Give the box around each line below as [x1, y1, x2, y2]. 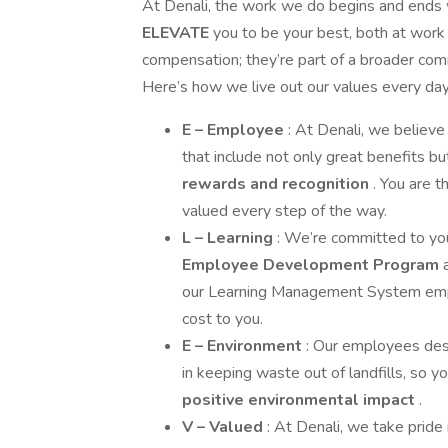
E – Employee [182, 119, 288, 141]
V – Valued [182, 416, 267, 438]
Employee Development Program [182, 254, 443, 276]
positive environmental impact [182, 389, 419, 411]
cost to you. [182, 308, 263, 330]
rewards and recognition [182, 173, 373, 195]
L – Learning [182, 227, 277, 249]
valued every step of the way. [182, 200, 387, 222]
